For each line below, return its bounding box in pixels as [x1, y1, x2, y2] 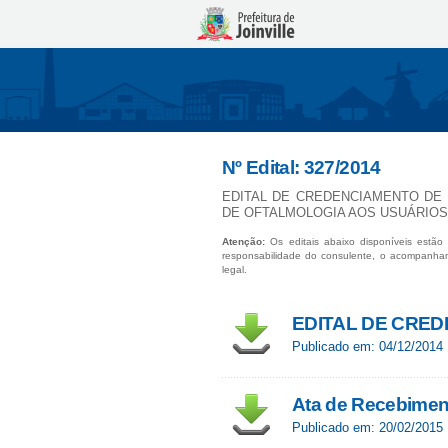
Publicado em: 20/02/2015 [292, 420, 443, 435]
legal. [222, 264, 247, 275]
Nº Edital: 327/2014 [222, 157, 381, 178]
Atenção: [222, 236, 265, 247]
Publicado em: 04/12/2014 [292, 339, 443, 354]
